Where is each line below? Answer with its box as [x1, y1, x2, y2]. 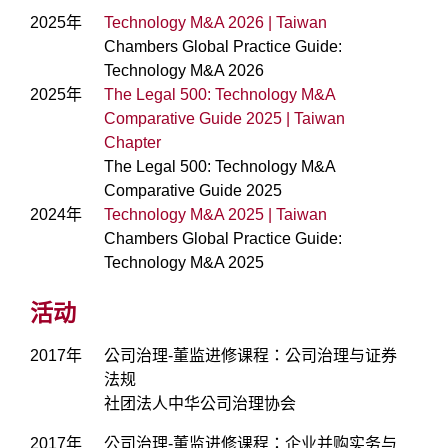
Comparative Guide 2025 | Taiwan [104, 110, 345, 128]
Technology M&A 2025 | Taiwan [104, 206, 327, 224]
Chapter [104, 134, 161, 152]
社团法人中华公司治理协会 [104, 395, 296, 413]
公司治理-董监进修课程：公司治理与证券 [104, 347, 397, 365]
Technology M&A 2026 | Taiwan [104, 14, 327, 32]
